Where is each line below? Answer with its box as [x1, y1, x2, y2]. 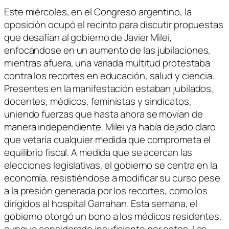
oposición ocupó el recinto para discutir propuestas [4, 17, 223, 31]
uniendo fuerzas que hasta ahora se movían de [4, 107, 203, 121]
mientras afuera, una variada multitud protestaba [4, 56, 211, 70]
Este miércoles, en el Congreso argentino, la [4, 5, 192, 18]
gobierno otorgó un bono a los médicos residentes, [4, 209, 222, 223]
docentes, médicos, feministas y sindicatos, [4, 94, 192, 108]
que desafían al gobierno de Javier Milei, [4, 30, 172, 44]
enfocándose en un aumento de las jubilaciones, [4, 43, 211, 57]
